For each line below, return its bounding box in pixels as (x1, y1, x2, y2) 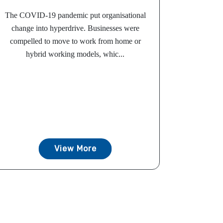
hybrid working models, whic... (26, 50, 124, 59)
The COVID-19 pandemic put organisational (4, 11, 146, 20)
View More (54, 144, 97, 154)
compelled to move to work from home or (9, 37, 141, 46)
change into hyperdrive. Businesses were (11, 24, 139, 33)
